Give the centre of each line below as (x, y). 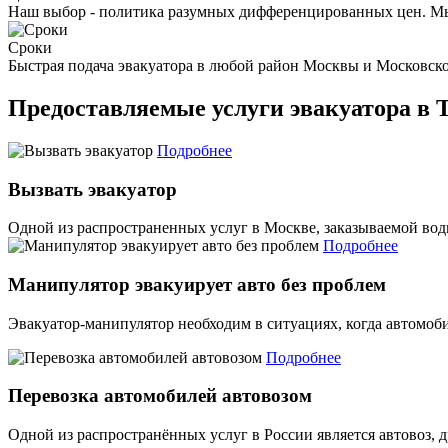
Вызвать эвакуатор (92, 189)
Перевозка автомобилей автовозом (160, 396)
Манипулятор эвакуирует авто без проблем (197, 285)
